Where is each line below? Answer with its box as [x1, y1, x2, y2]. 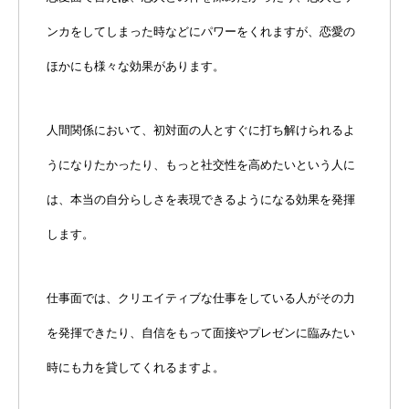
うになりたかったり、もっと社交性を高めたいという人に [47, 157, 355, 172]
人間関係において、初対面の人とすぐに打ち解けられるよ [47, 122, 355, 137]
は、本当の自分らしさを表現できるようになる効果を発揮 [47, 192, 355, 206]
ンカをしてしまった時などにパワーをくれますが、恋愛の [47, 24, 355, 38]
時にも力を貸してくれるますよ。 [47, 360, 225, 374]
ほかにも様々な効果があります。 [47, 58, 225, 73]
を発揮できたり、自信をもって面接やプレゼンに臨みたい [47, 325, 355, 340]
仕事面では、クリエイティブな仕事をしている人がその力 [47, 290, 355, 305]
